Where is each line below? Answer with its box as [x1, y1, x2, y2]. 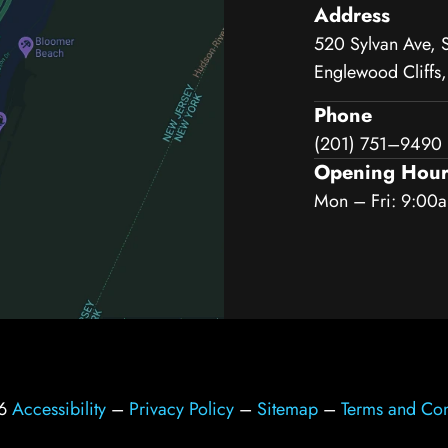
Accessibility [11, 395, 106, 422]
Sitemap [256, 395, 318, 422]
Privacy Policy [128, 395, 234, 422]
